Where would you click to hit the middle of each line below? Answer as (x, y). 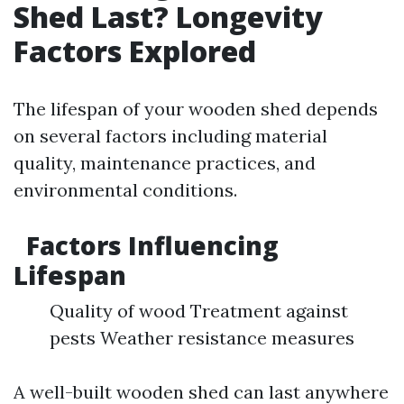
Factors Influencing (149, 245)
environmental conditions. (125, 190)
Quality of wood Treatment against (199, 311)
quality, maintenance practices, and (165, 163)
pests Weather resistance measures (202, 338)
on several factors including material (170, 136)
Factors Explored (135, 51)
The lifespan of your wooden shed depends (196, 109)
